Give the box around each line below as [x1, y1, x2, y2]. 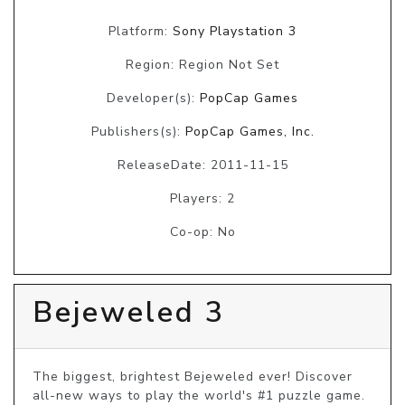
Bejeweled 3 [33, 293, 225, 333]
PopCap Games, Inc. [184, 123, 315, 141]
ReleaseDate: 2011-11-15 [117, 156, 288, 174]
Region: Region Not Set [126, 56, 279, 74]
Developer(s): [107, 89, 200, 108]
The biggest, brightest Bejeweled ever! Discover [33, 368, 353, 386]
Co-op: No [169, 223, 236, 241]
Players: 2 [170, 190, 235, 208]
